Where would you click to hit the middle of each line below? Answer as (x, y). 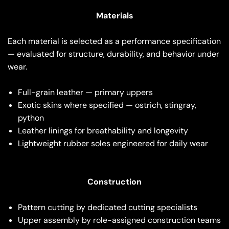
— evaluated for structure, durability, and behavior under (113, 54)
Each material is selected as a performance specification (114, 41)
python (31, 118)
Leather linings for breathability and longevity (103, 131)
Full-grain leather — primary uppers (85, 93)
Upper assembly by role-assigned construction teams (119, 220)
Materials (114, 16)
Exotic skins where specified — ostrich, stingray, (107, 105)
